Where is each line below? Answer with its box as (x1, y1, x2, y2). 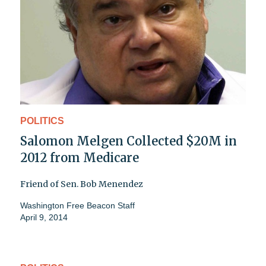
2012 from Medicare (20, 150, 139, 165)
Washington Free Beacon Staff (20, 200, 135, 210)
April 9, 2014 (20, 212, 68, 222)
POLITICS (20, 115, 64, 126)
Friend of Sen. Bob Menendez (20, 178, 143, 189)
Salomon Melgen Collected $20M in (20, 133, 237, 148)
